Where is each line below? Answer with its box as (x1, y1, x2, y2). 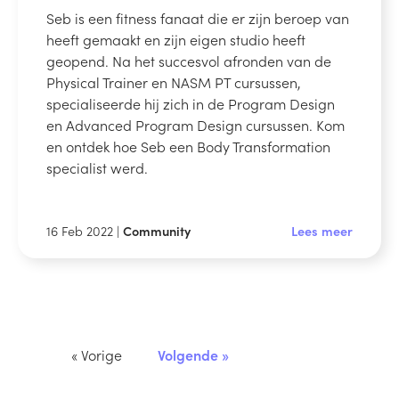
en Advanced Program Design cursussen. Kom (46, 114, 345, 134)
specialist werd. (46, 157, 148, 177)
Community (123, 221, 191, 240)
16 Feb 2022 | (46, 221, 123, 240)
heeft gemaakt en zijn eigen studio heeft (46, 28, 305, 49)
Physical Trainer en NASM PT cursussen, (46, 71, 301, 92)
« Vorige (71, 344, 122, 364)
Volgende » (158, 344, 229, 364)
